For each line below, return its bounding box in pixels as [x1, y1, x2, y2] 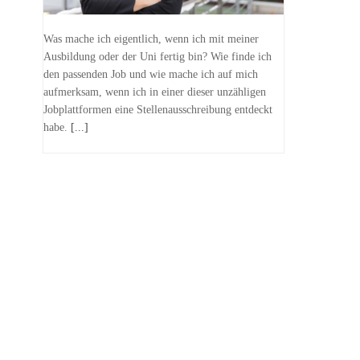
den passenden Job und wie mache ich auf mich [43, 68, 259, 81]
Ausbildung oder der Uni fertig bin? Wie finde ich [43, 51, 272, 63]
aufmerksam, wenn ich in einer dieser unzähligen [43, 86, 267, 99]
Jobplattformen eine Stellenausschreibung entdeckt [43, 104, 273, 117]
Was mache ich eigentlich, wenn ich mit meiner [43, 33, 260, 46]
